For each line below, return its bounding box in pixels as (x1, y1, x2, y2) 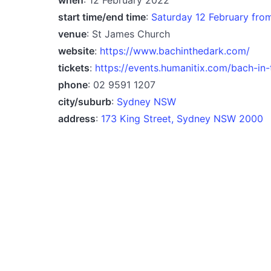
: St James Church (87, 27, 170, 40)
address (58, 112, 96, 125)
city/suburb (58, 95, 111, 108)
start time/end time (58, 10, 146, 23)
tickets (58, 61, 90, 74)
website (58, 44, 94, 57)
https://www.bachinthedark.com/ (100, 44, 250, 57)
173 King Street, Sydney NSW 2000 (101, 112, 263, 125)
